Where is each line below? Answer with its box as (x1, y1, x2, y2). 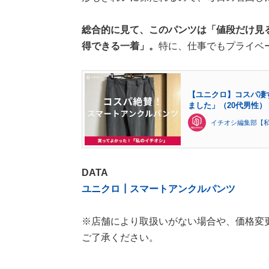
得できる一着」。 (81, 41, 159, 52)
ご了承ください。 (81, 232, 159, 243)
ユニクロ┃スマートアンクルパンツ (81, 184, 235, 195)
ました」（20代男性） (187, 101, 267, 110)
